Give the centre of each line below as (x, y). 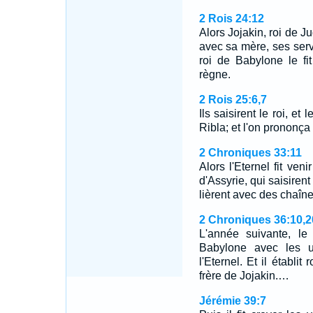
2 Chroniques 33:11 (250, 153)
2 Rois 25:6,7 (233, 100)
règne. (214, 74)
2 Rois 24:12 (231, 19)
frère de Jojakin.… (244, 276)
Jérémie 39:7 (232, 301)
